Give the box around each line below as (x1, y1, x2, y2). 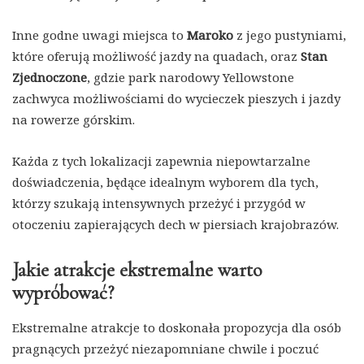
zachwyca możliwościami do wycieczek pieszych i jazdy (12, 90, 340, 107)
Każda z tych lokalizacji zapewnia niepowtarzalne (12, 153, 310, 170)
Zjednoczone (12, 69, 87, 86)
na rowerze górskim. (12, 111, 135, 128)
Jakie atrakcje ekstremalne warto (12, 258, 262, 283)
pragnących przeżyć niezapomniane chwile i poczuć (12, 340, 318, 357)
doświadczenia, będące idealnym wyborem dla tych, (12, 174, 318, 191)
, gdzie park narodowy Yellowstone (87, 69, 294, 86)
